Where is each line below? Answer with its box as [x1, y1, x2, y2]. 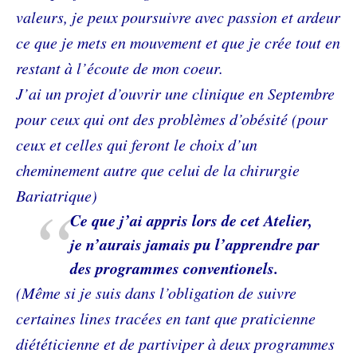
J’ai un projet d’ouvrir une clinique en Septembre [16, 83, 335, 104]
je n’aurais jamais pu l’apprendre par [70, 233, 320, 255]
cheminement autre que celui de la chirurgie [16, 159, 300, 180]
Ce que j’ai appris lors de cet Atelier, [70, 209, 312, 231]
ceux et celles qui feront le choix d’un [16, 134, 257, 155]
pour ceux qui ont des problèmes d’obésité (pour [16, 108, 328, 129]
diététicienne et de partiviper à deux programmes [16, 333, 335, 354]
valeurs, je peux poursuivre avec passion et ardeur [16, 6, 340, 27]
